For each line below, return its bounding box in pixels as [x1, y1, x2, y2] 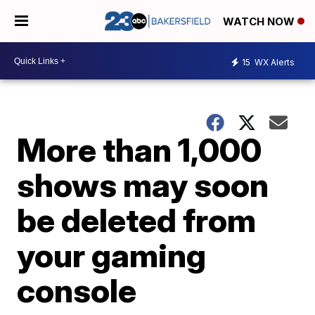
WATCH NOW [223, 15, 297, 29]
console [17, 271, 137, 310]
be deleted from [17, 200, 257, 240]
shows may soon [17, 165, 269, 205]
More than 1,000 [17, 130, 262, 169]
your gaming [17, 236, 207, 275]
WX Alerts [252, 56, 295, 67]
